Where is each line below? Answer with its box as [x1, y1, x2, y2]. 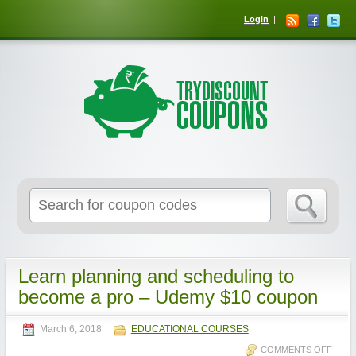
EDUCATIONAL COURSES [130, 323, 249, 335]
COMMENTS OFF [260, 345, 332, 354]
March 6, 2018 [39, 323, 102, 335]
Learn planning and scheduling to [17, 265, 294, 287]
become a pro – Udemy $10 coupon [17, 286, 318, 308]
